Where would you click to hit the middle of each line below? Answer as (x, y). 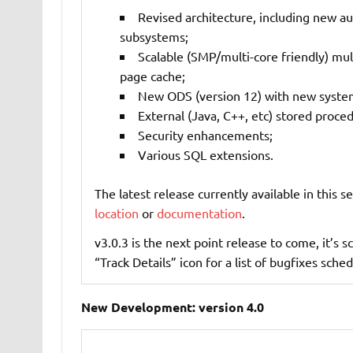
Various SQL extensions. (205, 155)
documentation (199, 213)
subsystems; (154, 37)
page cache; (152, 76)
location (116, 213)
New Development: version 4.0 (172, 307)
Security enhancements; (205, 135)
